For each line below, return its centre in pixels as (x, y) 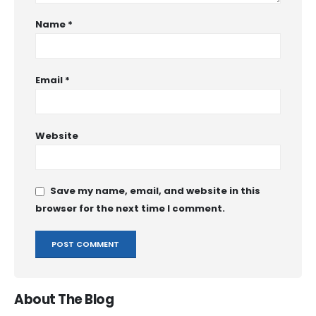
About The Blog (64, 300)
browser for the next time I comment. (130, 208)
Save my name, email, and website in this (155, 191)
